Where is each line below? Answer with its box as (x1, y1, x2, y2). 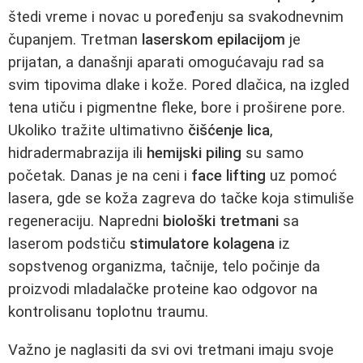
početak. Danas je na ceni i (8, 166, 191, 185)
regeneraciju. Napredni (8, 211, 163, 230)
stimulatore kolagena (130, 234, 275, 253)
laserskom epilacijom (142, 30, 285, 49)
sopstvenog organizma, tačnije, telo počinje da (8, 257, 320, 275)
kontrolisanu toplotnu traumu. (8, 302, 208, 321)
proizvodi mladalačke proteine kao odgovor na (8, 280, 318, 298)
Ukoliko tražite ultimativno (8, 121, 188, 139)
